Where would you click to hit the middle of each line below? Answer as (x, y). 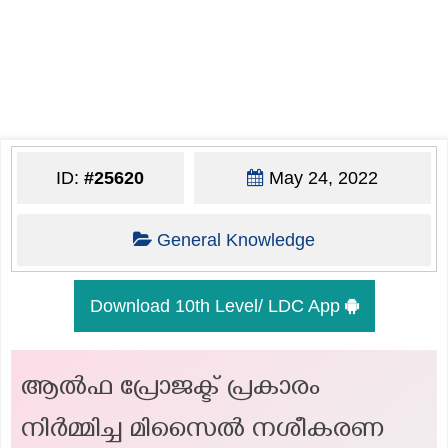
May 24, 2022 (320, 177)
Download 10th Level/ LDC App (217, 305)
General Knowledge (235, 239)
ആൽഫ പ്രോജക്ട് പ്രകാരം (170, 390)
